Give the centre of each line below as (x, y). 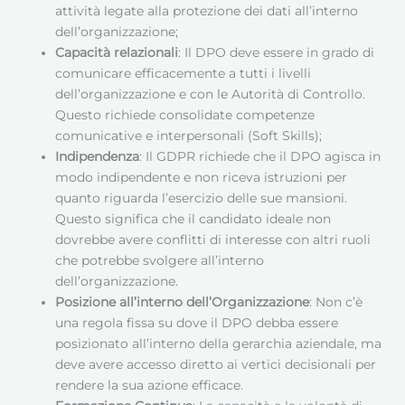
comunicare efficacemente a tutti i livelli (184, 73)
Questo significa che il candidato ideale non (193, 218)
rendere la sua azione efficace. (150, 385)
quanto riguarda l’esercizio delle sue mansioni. (202, 198)
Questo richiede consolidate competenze (185, 114)
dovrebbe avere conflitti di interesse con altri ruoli (213, 239)
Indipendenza (98, 156)
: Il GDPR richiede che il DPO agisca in (260, 156)
